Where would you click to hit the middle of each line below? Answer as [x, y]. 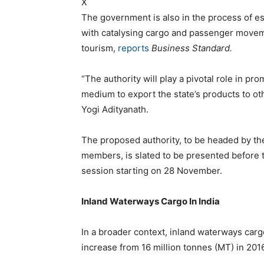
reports [135, 48]
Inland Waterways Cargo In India [151, 201]
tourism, [100, 48]
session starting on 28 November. [152, 170]
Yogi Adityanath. [115, 109]
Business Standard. [192, 48]
